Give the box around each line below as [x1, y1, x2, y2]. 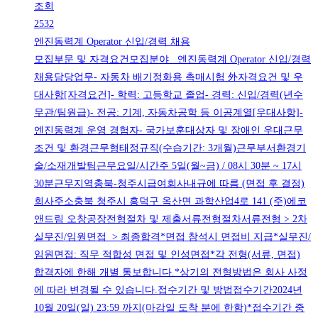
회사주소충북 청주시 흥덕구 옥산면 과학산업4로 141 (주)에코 [34, 196, 307, 207]
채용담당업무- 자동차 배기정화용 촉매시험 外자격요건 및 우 [34, 72, 303, 83]
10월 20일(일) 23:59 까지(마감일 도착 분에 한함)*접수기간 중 [34, 302, 305, 314]
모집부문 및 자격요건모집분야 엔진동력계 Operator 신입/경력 [34, 54, 311, 65]
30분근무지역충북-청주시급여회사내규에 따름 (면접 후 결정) [34, 178, 305, 190]
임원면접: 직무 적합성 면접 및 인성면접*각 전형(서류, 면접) [34, 249, 300, 261]
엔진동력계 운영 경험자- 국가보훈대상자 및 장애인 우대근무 [34, 125, 303, 136]
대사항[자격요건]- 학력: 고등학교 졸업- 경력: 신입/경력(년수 [34, 89, 303, 101]
